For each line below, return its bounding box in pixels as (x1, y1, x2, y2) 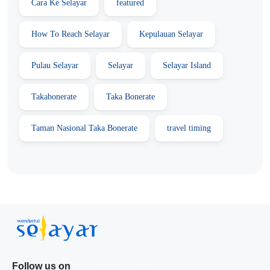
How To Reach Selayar (31, 29, 110, 39)
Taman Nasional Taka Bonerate (31, 123, 137, 133)
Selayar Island (163, 60, 211, 70)
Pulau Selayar (31, 60, 78, 70)
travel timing (167, 123, 211, 133)
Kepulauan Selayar (139, 29, 203, 39)
